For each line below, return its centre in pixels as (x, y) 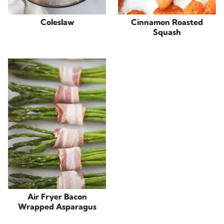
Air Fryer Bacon (57, 196)
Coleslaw (57, 22)
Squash (167, 32)
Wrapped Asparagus (57, 206)
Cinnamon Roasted (167, 22)
